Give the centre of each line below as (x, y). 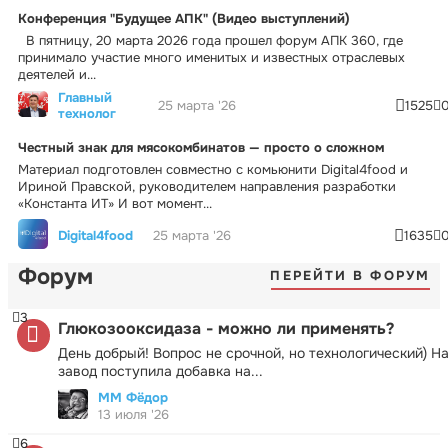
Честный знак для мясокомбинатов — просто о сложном (201, 147)
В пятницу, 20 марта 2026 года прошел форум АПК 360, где (210, 40)
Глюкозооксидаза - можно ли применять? (226, 328)
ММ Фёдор (133, 397)
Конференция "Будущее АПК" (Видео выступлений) (184, 18)
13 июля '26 (133, 414)
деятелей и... (57, 74)
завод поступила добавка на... (160, 370)
